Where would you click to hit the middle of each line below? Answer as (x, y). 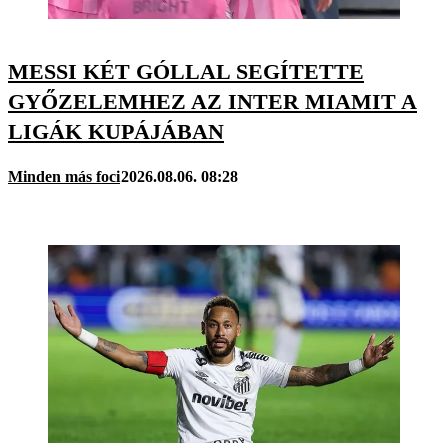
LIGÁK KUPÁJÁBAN (116, 132)
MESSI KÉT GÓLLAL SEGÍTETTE (186, 72)
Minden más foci (64, 177)
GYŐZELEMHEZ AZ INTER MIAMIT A (212, 102)
